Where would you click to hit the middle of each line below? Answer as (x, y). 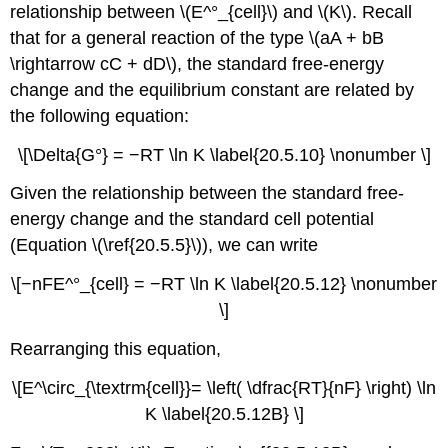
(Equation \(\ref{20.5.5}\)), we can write (164, 245)
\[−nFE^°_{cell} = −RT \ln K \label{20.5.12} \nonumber (224, 284)
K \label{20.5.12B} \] (224, 413)
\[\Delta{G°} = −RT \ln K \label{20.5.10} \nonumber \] (224, 154)
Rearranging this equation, (116, 348)
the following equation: (100, 115)
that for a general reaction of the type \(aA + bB (197, 37)
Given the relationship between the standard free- (207, 193)
